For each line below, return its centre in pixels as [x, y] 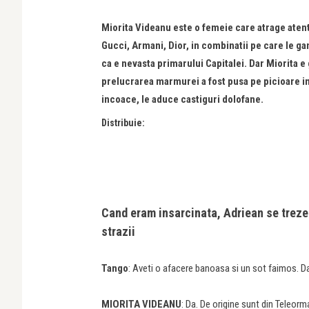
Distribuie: [123, 123]
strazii [118, 231]
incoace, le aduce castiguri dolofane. [182, 99]
